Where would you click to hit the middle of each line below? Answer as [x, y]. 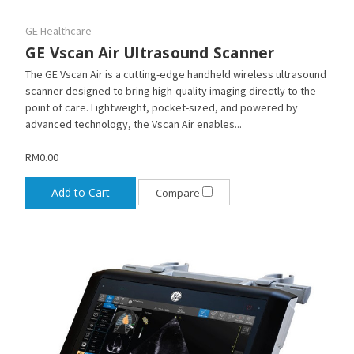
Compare [179, 193]
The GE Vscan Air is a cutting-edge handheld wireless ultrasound [175, 74]
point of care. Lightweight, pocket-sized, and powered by [161, 107]
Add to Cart [80, 192]
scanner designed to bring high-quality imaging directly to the [170, 90]
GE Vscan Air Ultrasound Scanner [150, 53]
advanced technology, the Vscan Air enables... [133, 124]
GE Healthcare [58, 30]
